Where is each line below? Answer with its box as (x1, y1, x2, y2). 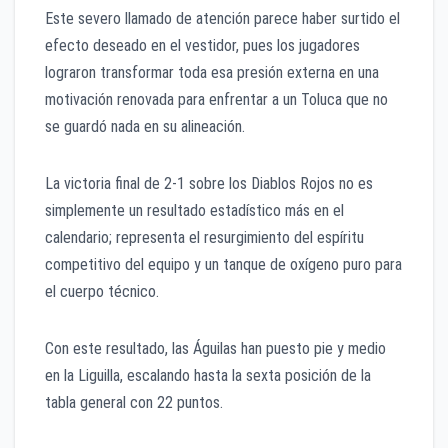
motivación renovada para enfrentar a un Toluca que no (45, 90, 388, 110)
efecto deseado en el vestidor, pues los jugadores (45, 36, 360, 56)
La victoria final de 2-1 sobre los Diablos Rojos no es (45, 174, 373, 194)
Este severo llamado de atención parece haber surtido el (45, 9, 400, 29)
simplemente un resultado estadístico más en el (45, 201, 344, 221)
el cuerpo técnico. (45, 282, 159, 302)
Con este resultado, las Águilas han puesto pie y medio (45, 339, 386, 359)
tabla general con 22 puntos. (45, 393, 223, 413)
